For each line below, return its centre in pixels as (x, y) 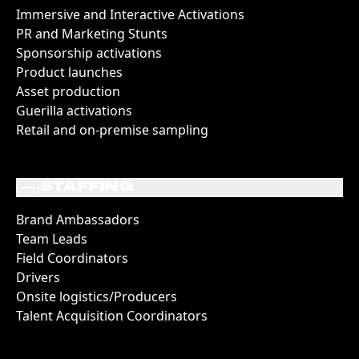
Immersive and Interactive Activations (130, 14)
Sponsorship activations (89, 52)
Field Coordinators (72, 258)
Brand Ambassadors (78, 219)
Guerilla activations (74, 110)
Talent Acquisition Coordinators (112, 315)
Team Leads (52, 238)
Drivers (38, 277)
